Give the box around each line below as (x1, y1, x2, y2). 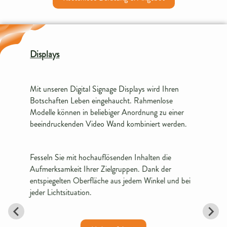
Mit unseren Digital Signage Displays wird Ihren (30, 83, 179, 95)
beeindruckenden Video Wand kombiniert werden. (30, 118, 187, 130)
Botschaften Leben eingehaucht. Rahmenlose (30, 95, 173, 106)
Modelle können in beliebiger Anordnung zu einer (30, 106, 184, 118)
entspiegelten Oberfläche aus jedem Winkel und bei (30, 175, 191, 187)
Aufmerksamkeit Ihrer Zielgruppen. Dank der (30, 164, 172, 175)
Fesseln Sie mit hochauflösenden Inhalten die (30, 152, 172, 164)
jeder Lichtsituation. (30, 187, 92, 199)
